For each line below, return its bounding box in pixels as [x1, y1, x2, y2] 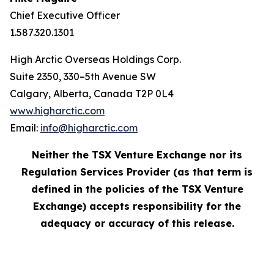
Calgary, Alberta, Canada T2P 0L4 [10, 87, 174, 100]
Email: [10, 122, 40, 134]
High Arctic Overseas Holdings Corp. [10, 53, 181, 65]
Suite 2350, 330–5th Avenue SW [10, 70, 156, 83]
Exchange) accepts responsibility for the [33, 200, 241, 212]
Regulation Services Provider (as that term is [21, 166, 253, 178]
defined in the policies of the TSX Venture [31, 183, 243, 195]
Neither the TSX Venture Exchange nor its [32, 149, 242, 161]
